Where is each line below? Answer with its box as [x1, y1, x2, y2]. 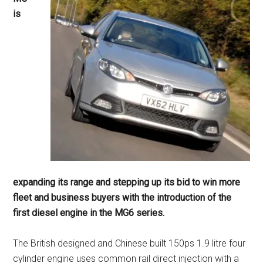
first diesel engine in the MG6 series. [13, 207, 165, 218]
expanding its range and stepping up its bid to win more [13, 177, 241, 188]
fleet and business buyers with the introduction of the [13, 192, 232, 203]
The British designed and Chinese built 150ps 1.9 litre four [13, 238, 246, 249]
